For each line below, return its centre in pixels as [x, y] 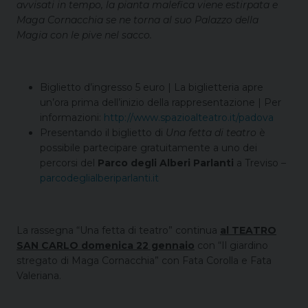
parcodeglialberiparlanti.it [99, 178]
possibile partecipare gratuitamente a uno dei [148, 148]
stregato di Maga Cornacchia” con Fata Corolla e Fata [144, 261]
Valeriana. [39, 276]
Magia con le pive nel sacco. [84, 35]
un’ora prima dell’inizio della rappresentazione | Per [161, 103]
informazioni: [72, 118]
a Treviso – [260, 163]
